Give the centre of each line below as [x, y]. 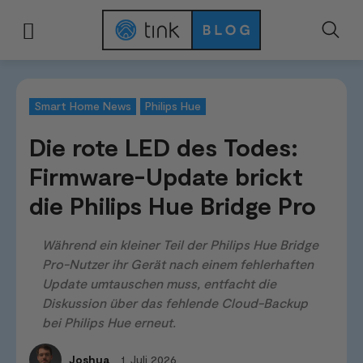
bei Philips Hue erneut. [109, 322]
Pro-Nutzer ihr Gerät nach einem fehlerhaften [178, 264]
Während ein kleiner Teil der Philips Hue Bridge [180, 245]
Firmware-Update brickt [166, 176]
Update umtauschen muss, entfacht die [159, 284]
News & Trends [85, 85]
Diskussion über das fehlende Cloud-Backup [175, 303]
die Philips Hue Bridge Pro [173, 205]
